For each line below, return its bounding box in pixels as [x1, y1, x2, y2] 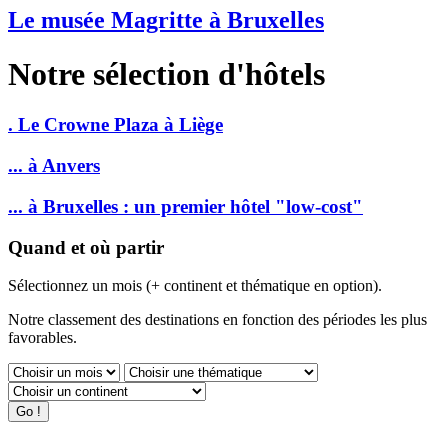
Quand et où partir [8, 236, 164, 258]
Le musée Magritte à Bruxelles [8, 7, 324, 34]
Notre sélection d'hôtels [8, 55, 325, 92]
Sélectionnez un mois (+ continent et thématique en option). [8, 277, 382, 295]
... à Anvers [8, 155, 100, 177]
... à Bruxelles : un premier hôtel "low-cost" [8, 195, 363, 217]
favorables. [8, 329, 77, 347]
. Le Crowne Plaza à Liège [8, 114, 223, 136]
